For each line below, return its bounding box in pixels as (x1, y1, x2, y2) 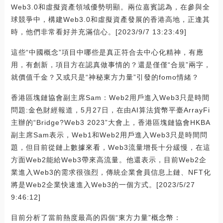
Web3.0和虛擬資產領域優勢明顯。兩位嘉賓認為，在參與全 (10, 3, 210, 11)
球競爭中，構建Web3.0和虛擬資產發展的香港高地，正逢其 (10, 15, 210, 24)
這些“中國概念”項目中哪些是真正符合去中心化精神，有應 (10, 48, 204, 57)
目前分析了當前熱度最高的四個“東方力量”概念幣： (10, 214, 181, 222)
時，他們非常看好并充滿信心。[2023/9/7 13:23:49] (10, 28, 187, 36)
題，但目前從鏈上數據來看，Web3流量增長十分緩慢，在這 (10, 143, 211, 152)
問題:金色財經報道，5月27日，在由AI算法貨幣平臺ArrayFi (10, 106, 210, 114)
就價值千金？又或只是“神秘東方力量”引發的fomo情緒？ (10, 73, 199, 82)
